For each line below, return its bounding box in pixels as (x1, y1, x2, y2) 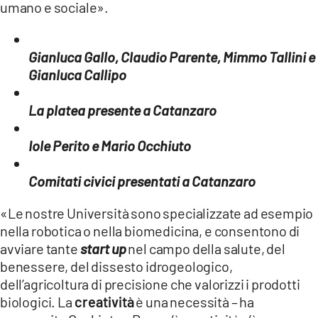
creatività (74, 292, 134, 310)
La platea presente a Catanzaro (28, 101, 216, 119)
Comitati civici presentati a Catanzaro (28, 172, 256, 190)
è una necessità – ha (133, 292, 255, 310)
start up (79, 239, 126, 257)
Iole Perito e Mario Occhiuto (28, 136, 191, 154)
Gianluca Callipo (28, 65, 126, 83)
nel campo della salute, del (126, 239, 285, 257)
